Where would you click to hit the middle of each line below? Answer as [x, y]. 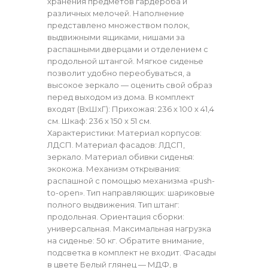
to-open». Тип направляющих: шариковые [131, 192]
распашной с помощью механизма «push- [131, 180]
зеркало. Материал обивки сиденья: [121, 156]
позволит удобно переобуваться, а [119, 73]
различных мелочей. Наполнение [116, 13]
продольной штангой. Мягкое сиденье [125, 61]
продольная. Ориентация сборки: [116, 216]
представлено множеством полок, [118, 25]
